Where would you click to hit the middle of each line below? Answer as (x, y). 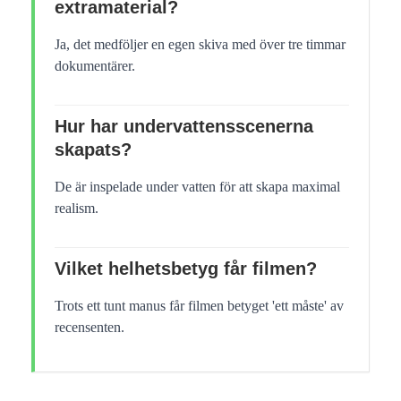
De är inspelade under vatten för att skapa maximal (197, 186)
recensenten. (90, 327)
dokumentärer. (95, 65)
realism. (77, 208)
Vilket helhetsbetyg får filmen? (186, 268)
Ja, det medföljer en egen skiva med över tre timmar (200, 44)
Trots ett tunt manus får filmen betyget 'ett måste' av (199, 305)
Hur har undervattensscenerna (184, 126)
